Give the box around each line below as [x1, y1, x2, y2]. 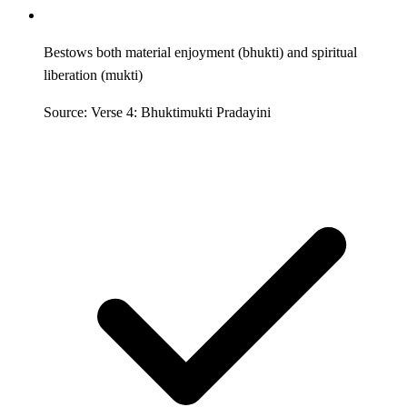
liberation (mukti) [44, 66, 143, 83]
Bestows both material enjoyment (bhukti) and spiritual [44, 44, 357, 60]
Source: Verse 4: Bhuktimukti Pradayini [44, 104, 271, 120]
